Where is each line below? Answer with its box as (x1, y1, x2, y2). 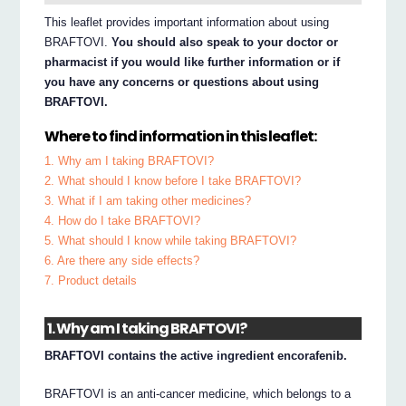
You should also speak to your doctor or (111, 35, 339, 50)
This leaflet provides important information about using (44, 15, 330, 30)
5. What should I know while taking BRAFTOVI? (44, 233, 297, 247)
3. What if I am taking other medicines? (44, 193, 252, 208)
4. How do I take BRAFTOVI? (44, 213, 201, 227)
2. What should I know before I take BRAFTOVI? (44, 173, 302, 188)
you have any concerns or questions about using (44, 75, 320, 90)
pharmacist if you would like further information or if (44, 55, 341, 70)
